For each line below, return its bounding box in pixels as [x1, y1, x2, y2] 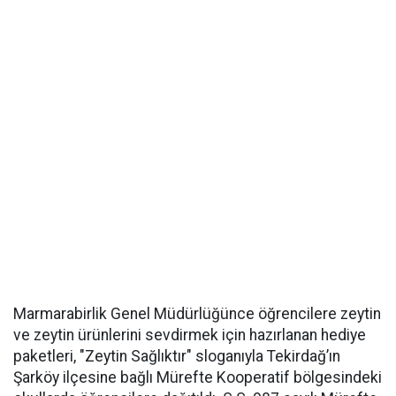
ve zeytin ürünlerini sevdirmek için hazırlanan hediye [13, 326, 366, 344]
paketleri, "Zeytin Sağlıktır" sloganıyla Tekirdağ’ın [13, 347, 340, 365]
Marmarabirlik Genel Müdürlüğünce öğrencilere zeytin [13, 305, 381, 323]
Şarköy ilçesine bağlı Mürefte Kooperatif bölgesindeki [13, 369, 382, 386]
